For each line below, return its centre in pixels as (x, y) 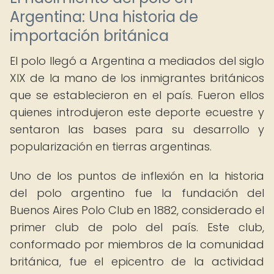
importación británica (89, 36)
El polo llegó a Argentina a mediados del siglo (137, 61)
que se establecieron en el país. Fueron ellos (137, 95)
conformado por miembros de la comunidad (137, 244)
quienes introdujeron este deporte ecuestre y (137, 112)
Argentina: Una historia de (104, 17)
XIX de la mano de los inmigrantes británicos (137, 78)
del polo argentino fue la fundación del (137, 193)
